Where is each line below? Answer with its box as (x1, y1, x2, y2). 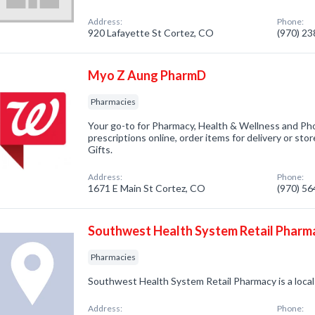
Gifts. (88, 143, 113, 155)
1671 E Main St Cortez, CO (88, 182, 206, 194)
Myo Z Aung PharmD (88, 67, 207, 83)
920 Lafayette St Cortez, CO (88, 27, 214, 39)
